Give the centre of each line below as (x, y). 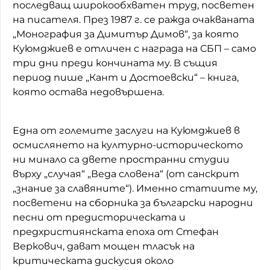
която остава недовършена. (88, 92)
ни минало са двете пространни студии (121, 159)
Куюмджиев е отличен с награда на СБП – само (134, 48)
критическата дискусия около (93, 260)
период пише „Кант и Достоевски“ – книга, (126, 77)
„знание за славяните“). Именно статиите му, (135, 188)
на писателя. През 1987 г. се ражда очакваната (133, 19)
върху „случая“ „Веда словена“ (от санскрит (126, 174)
